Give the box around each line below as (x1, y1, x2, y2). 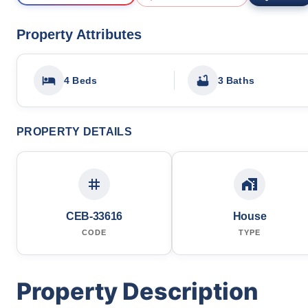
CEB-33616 (65, 210, 123, 222)
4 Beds (64, 74, 98, 86)
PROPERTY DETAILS (16, 125, 132, 137)
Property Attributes (16, 26, 142, 42)
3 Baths (217, 74, 254, 86)
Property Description (16, 276, 258, 305)
